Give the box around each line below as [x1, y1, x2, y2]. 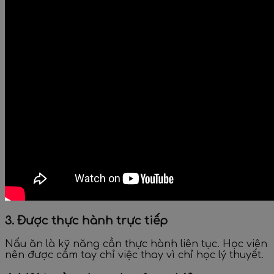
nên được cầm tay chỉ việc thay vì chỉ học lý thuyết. [5, 249, 264, 261]
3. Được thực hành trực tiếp [5, 215, 168, 228]
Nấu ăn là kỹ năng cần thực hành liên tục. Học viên [5, 238, 267, 250]
